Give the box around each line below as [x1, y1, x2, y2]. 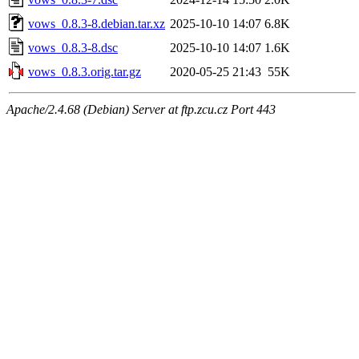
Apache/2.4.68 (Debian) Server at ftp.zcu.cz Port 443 [6, 102, 276, 116]
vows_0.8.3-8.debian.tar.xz [28, 16, 165, 30]
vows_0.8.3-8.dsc [28, 40, 118, 54]
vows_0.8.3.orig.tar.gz [28, 64, 141, 79]
